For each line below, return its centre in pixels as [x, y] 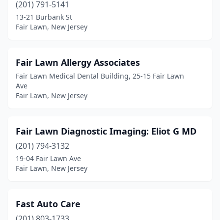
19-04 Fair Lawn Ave [48, 158]
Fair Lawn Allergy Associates [78, 62]
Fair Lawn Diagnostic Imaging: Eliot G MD [106, 131]
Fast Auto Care [48, 204]
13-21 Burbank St [44, 17]
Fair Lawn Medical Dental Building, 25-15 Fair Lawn [100, 76]
